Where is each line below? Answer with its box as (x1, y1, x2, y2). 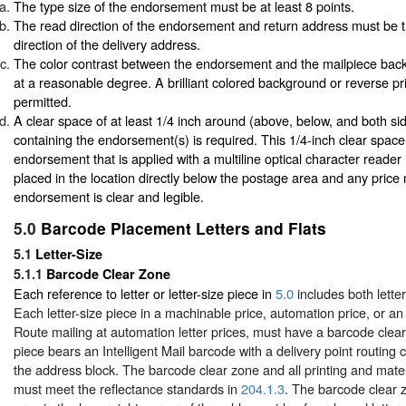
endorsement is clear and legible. (14, 187, 204, 207)
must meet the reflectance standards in (14, 378, 241, 398)
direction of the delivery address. (14, 34, 200, 54)
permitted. (14, 92, 72, 111)
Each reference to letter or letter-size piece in (14, 283, 275, 303)
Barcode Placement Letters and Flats (41, 216, 326, 239)
